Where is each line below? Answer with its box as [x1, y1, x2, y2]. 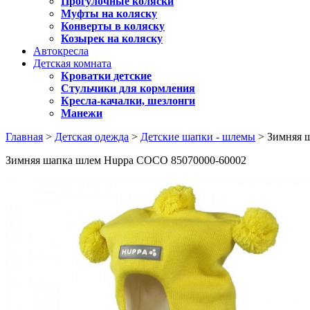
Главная [6, 131, 43, 143]
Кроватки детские [61, 70, 152, 82]
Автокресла [33, 45, 89, 57]
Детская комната [33, 57, 111, 69]
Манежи [61, 107, 102, 119]
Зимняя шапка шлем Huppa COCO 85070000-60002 [6, 154, 246, 166]
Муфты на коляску [61, 8, 157, 19]
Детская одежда [55, 131, 129, 143]
